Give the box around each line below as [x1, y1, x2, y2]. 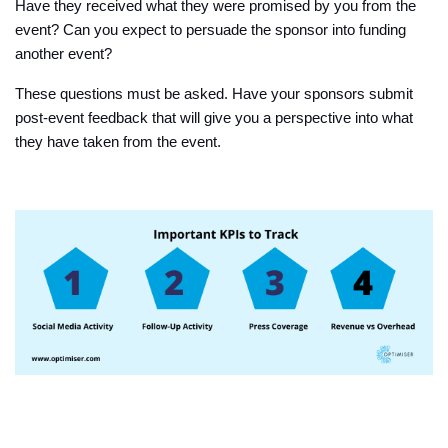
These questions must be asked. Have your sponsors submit [15, 86, 413, 102]
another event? [15, 46, 116, 62]
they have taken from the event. [15, 134, 221, 150]
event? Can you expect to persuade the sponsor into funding [15, 22, 406, 38]
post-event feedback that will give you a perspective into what [15, 110, 413, 126]
